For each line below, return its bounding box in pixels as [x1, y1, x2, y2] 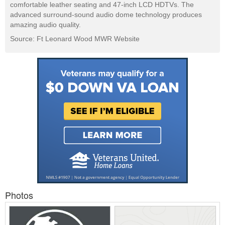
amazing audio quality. [10, 21, 81, 29]
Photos [5, 188, 33, 202]
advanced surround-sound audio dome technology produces [10, 11, 202, 19]
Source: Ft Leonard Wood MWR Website [10, 35, 140, 43]
